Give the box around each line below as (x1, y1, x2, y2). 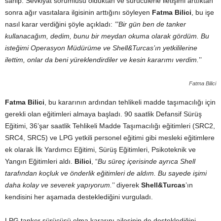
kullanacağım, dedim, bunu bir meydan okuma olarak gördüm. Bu (5, 32, 209, 40)
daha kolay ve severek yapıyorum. (5, 181, 112, 189)
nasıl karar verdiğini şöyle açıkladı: (5, 20, 114, 28)
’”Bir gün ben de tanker (114, 20, 186, 28)
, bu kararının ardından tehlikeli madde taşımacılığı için (44, 98, 216, 106)
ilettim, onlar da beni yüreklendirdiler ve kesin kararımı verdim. (5, 56, 199, 64)
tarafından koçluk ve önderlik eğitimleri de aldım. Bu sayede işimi (5, 169, 207, 177)
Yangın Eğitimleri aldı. (5, 157, 74, 165)
